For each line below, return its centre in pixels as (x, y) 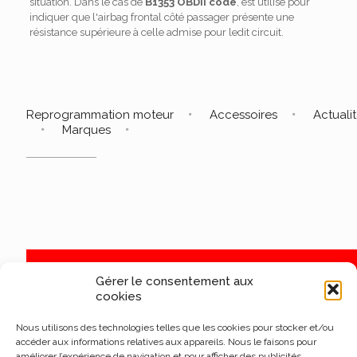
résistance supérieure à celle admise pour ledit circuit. (156, 32)
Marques (86, 130)
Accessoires (243, 115)
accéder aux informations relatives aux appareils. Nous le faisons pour (166, 342)
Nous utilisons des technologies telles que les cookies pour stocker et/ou (175, 328)
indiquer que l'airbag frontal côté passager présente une (161, 17)
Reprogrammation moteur (100, 115)
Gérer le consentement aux (175, 281)
